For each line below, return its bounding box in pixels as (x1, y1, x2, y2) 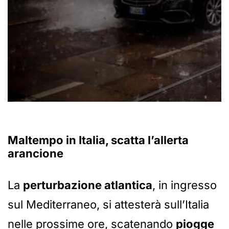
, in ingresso (152, 178, 217, 192)
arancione (8, 146, 63, 160)
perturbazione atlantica (23, 178, 152, 192)
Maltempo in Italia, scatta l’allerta (8, 133, 189, 147)
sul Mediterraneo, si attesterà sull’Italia (8, 197, 209, 211)
